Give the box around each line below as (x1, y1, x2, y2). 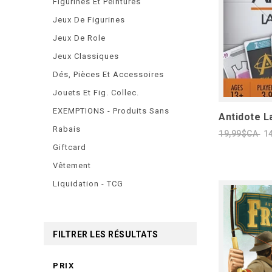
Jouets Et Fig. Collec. (53, 88, 139, 97)
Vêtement (53, 161, 91, 170)
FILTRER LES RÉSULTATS (53, 229, 158, 239)
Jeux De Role (53, 33, 106, 42)
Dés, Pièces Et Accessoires (53, 70, 164, 79)
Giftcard (53, 143, 86, 152)
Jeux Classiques (53, 52, 119, 61)
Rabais (53, 124, 81, 134)
